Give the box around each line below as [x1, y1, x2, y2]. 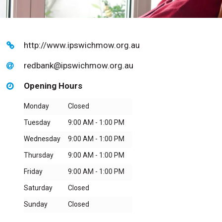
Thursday [24, 151, 54, 159]
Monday [24, 102, 50, 110]
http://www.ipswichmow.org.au [24, 40, 140, 50]
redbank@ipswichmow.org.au [24, 60, 134, 70]
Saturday [24, 183, 53, 192]
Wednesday [24, 134, 61, 143]
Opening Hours [24, 80, 83, 91]
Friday [24, 167, 43, 175]
